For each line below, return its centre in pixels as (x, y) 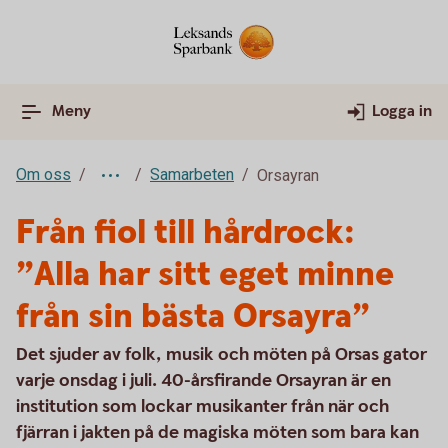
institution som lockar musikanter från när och (202, 406)
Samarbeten (192, 174)
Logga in (402, 111)
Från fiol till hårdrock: (185, 233)
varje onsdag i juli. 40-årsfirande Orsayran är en (203, 380)
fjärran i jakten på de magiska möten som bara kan (217, 432)
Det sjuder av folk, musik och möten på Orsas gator (221, 354)
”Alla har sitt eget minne (205, 275)
